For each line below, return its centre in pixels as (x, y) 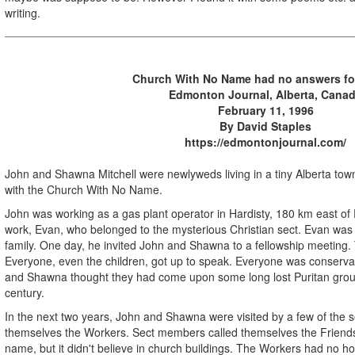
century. (25, 292)
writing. (23, 12)
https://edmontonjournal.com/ (265, 141)
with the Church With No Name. (84, 189)
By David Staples (265, 126)
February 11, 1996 (265, 110)
